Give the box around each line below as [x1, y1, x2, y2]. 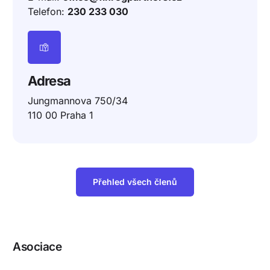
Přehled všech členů [93, 177, 177, 187]
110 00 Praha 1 [28, 109, 94, 122]
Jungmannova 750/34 [28, 95, 128, 107]
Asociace [13, 240, 62, 254]
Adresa [28, 73, 71, 89]
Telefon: [28, 5, 68, 18]
